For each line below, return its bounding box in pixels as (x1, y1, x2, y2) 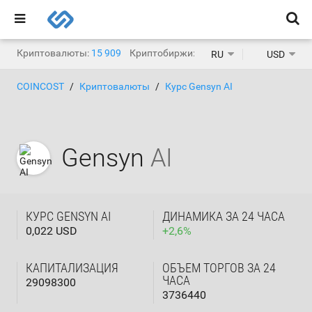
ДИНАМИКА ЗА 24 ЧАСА (162, 209, 285, 224)
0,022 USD (26, 224, 77, 237)
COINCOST (17, 81, 64, 92)
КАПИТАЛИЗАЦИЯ (26, 260, 118, 275)
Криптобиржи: (130, 47, 195, 58)
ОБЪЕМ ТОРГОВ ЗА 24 (162, 260, 276, 275)
